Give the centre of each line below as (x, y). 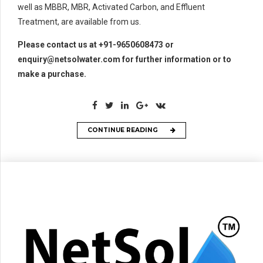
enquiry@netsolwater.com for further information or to (124, 59)
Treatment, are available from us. (79, 21)
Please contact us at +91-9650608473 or (96, 44)
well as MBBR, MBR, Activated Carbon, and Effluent (111, 7)
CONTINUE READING (123, 130)
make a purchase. (52, 74)
